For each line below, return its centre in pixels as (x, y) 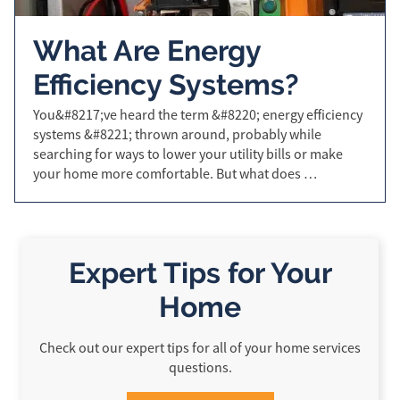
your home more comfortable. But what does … (175, 174)
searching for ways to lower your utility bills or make (188, 154)
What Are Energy (147, 50)
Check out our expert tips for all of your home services (200, 348)
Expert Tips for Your (200, 272)
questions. (200, 367)
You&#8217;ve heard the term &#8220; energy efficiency (198, 115)
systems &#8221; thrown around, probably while (177, 134)
